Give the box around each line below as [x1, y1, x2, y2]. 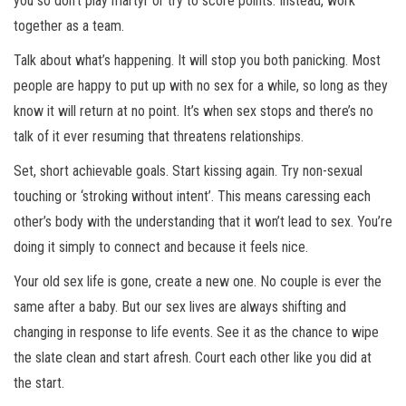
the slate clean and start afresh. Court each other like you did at [14, 349, 372, 367]
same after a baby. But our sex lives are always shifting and [14, 298, 346, 316]
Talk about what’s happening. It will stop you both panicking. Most [14, 52, 381, 70]
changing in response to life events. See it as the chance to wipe [14, 324, 379, 342]
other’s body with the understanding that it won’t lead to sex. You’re [14, 213, 392, 231]
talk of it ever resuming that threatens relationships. [14, 128, 304, 146]
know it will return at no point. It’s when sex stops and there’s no [14, 102, 373, 121]
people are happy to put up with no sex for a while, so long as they [14, 77, 388, 95]
